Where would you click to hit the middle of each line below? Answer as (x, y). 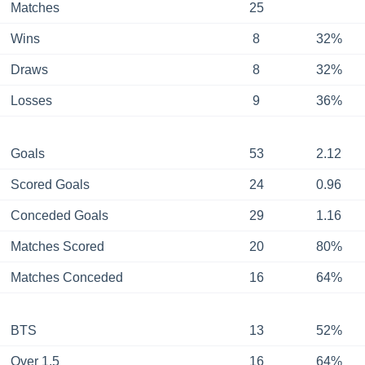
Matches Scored (57, 247)
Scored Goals (50, 185)
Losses (31, 101)
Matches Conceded (66, 278)
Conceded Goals (59, 216)
